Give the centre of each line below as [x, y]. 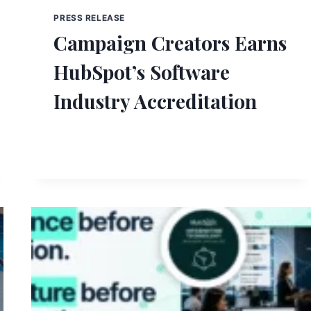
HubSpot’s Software [142, 72]
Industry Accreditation [155, 101]
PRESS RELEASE [90, 18]
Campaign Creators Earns [170, 43]
